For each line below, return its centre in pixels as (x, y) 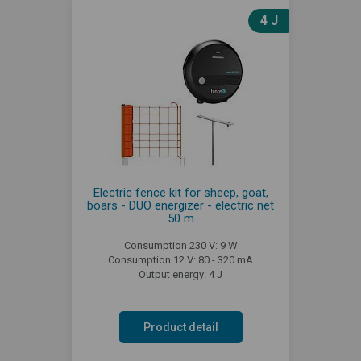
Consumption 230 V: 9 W (180, 245)
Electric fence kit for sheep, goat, (180, 192)
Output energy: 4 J (180, 274)
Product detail (180, 327)
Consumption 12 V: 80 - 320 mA (180, 259)
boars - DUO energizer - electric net (180, 205)
